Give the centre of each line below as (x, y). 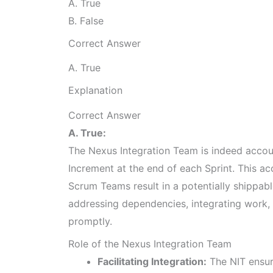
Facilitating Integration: (152, 261)
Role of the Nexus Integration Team (150, 243)
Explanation (95, 90)
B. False (86, 21)
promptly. (90, 221)
